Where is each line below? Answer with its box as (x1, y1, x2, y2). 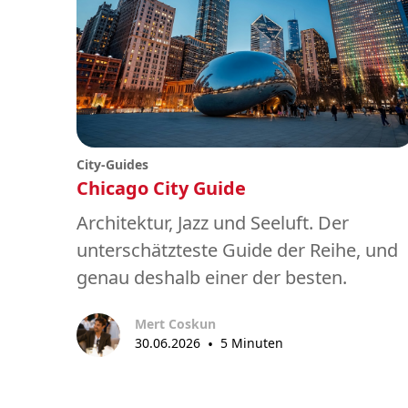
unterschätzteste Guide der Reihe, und (76, 237, 398, 262)
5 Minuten (220, 334, 283, 352)
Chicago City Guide (76, 175, 246, 200)
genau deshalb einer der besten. (76, 264, 347, 290)
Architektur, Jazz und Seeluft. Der (76, 209, 349, 235)
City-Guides (76, 155, 148, 173)
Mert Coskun (135, 315, 216, 333)
